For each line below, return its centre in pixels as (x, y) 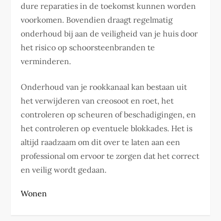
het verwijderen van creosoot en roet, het (97, 101)
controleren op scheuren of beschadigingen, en (109, 115)
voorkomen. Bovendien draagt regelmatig (97, 20)
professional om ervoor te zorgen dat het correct (110, 156)
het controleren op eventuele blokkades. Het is (107, 129)
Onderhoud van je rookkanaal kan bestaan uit (104, 87)
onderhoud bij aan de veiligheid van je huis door (110, 34)
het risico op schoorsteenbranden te (88, 48)
